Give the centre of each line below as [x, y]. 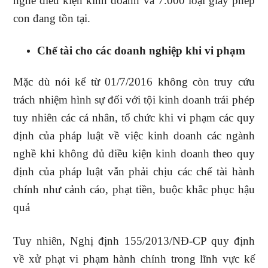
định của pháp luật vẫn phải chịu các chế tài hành [134, 171]
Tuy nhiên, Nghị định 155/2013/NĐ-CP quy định [134, 241]
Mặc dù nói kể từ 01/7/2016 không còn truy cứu [134, 82]
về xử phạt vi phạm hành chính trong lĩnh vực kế [134, 259]
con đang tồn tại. [52, 18]
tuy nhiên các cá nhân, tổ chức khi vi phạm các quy [134, 118]
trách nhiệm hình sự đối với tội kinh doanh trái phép [134, 100]
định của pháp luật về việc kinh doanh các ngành [134, 135]
